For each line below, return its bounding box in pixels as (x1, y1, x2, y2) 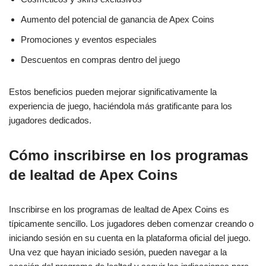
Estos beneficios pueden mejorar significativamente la (9, 87, 217, 97)
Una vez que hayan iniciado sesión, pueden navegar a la (9, 247, 227, 258)
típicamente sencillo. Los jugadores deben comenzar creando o (9, 218, 254, 229)
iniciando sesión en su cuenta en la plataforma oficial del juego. (9, 233, 251, 243)
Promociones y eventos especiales (21, 34, 157, 45)
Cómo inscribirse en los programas (9, 147, 248, 164)
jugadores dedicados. (9, 115, 91, 126)
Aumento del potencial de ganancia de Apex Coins (21, 14, 214, 25)
